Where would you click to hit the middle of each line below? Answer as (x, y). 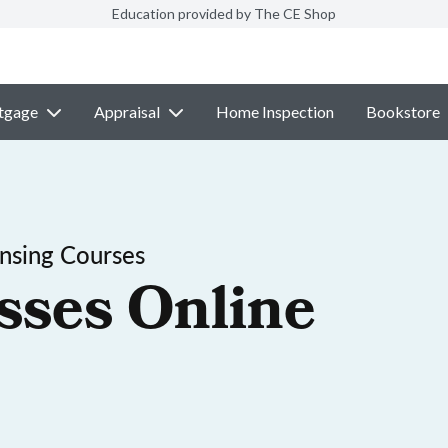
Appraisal (126, 111)
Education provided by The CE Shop (224, 13)
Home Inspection (274, 111)
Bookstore (402, 111)
